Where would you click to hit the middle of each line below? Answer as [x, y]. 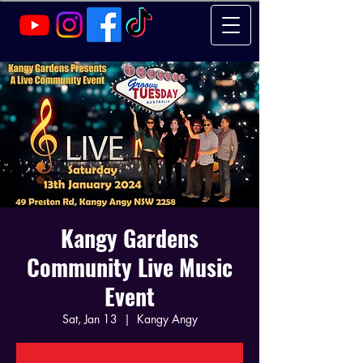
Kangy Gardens [130, 238]
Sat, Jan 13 [90, 319]
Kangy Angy [167, 319]
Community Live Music [130, 267]
